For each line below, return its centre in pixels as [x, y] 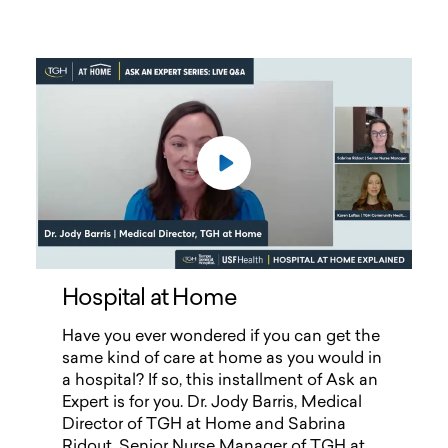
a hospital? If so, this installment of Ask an [220, 381]
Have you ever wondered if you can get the [221, 337]
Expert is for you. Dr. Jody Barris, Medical [212, 403]
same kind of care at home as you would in [222, 359]
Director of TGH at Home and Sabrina [204, 425]
